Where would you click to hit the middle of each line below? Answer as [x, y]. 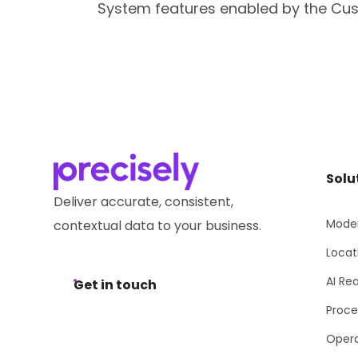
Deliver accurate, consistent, [144, 202]
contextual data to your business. [158, 226]
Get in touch [115, 285]
